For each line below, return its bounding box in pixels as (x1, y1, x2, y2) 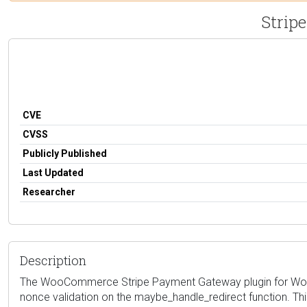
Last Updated (23, 167, 84, 178)
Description (20, 251, 86, 269)
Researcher (23, 186, 75, 197)
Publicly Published (23, 147, 107, 159)
